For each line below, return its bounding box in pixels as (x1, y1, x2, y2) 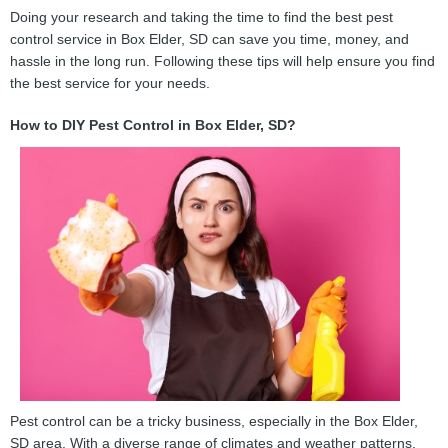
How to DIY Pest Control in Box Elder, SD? (10, 117, 296, 133)
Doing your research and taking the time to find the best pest (10, 9, 393, 25)
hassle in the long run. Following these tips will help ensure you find (10, 53, 435, 69)
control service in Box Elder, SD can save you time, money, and (10, 31, 409, 47)
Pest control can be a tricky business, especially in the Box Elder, (10, 413, 418, 429)
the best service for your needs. (10, 75, 210, 91)
